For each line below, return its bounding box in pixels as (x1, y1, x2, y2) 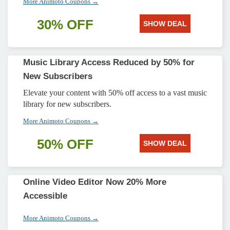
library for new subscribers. (23, 100, 111, 108)
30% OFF (37, 17, 93, 32)
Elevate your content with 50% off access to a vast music (23, 88, 207, 97)
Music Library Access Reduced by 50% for (23, 57, 195, 67)
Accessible (23, 191, 67, 201)
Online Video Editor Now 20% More (23, 177, 166, 187)
